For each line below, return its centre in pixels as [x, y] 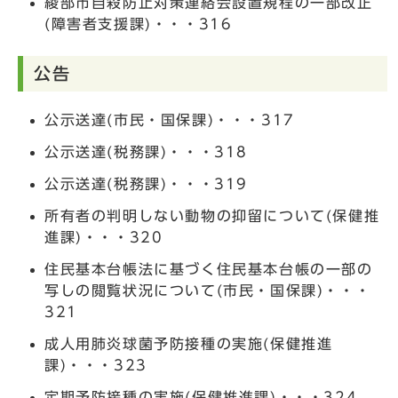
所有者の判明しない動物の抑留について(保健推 [212, 215]
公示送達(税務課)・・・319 [146, 183]
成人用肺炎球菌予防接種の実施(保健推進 [189, 343]
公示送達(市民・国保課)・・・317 [170, 119]
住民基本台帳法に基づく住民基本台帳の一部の [209, 269]
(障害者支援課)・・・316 [139, 24]
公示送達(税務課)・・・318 [146, 151]
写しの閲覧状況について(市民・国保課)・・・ [208, 290]
